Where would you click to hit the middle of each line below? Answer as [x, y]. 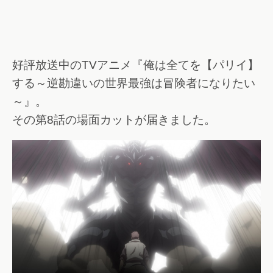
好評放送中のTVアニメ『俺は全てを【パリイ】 [136, 65]
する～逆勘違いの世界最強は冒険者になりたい [134, 83]
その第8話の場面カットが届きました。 [114, 119]
